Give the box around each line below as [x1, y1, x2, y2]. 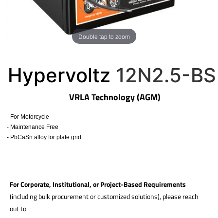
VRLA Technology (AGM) [59, 91, 161, 104]
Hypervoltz [2, 63, 110, 87]
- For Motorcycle [2, 113, 49, 120]
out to [10, 203, 26, 214]
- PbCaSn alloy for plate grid [2, 134, 81, 141]
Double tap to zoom [78, 32, 130, 40]
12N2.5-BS [110, 63, 216, 87]
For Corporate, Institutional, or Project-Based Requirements [10, 179, 186, 189]
